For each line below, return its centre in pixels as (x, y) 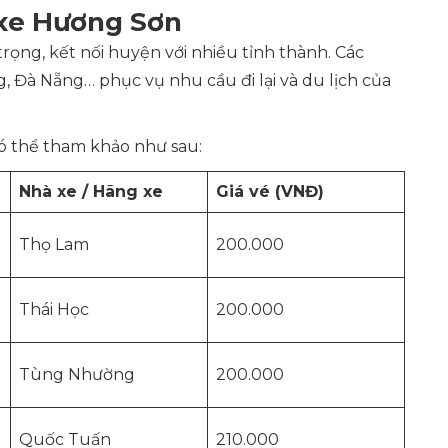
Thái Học (54, 309)
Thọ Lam (54, 244)
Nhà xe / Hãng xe (91, 191)
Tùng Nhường (77, 374)
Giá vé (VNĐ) (270, 191)
